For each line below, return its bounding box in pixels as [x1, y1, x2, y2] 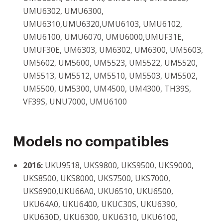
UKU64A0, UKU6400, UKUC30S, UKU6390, [23, 199, 177, 210]
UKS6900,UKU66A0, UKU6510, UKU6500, [23, 186, 173, 197]
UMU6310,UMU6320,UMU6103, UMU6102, [23, 18, 182, 29]
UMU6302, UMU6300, [23, 5, 104, 16]
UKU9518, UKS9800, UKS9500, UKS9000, [43, 160, 194, 171]
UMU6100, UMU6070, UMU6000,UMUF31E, [23, 31, 184, 42]
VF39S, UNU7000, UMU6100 [23, 96, 127, 107]
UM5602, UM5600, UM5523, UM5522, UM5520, [23, 57, 198, 68]
